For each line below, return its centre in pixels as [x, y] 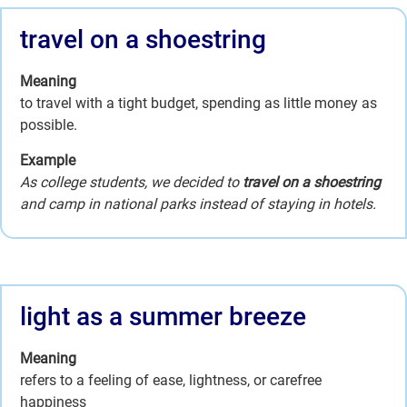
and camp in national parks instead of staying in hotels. [198, 203]
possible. [49, 125]
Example [48, 160]
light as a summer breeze [163, 316]
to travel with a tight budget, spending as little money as [199, 104]
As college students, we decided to [131, 182]
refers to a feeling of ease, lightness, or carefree [171, 380]
